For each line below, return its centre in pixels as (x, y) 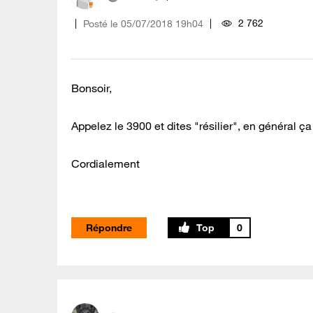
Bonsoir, (92, 88)
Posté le (101, 24)
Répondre (109, 228)
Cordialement (105, 164)
